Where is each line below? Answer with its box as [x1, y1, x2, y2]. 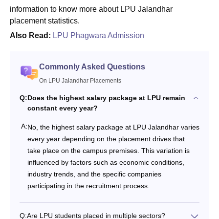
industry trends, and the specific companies [27, 170, 161, 178]
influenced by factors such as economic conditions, [27, 158, 184, 166]
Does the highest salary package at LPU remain [27, 93, 185, 102]
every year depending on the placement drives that [27, 134, 185, 143]
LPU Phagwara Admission [53, 31, 144, 40]
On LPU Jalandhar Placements [39, 77, 121, 84]
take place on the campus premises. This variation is [27, 146, 190, 154]
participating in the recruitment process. [27, 181, 150, 190]
